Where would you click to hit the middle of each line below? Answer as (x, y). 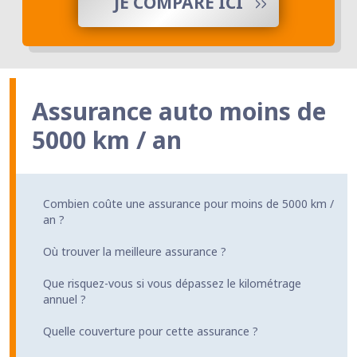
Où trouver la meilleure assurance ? (135, 251)
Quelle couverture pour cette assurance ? (151, 331)
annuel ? (65, 299)
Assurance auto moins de (179, 111)
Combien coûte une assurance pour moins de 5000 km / (188, 203)
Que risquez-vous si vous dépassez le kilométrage (172, 283)
